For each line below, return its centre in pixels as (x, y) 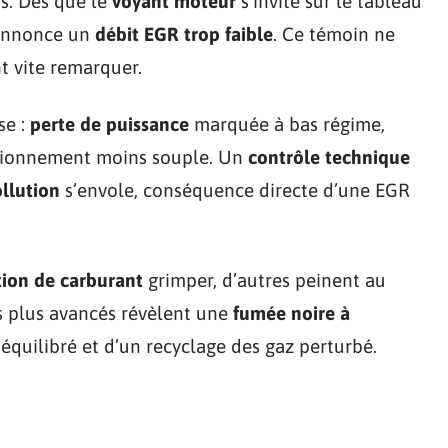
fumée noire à (291, 312)
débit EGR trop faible (184, 33)
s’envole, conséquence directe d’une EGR (235, 189)
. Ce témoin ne (334, 33)
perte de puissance (109, 123)
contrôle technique (329, 156)
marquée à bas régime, (287, 123)
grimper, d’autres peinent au (264, 279)
